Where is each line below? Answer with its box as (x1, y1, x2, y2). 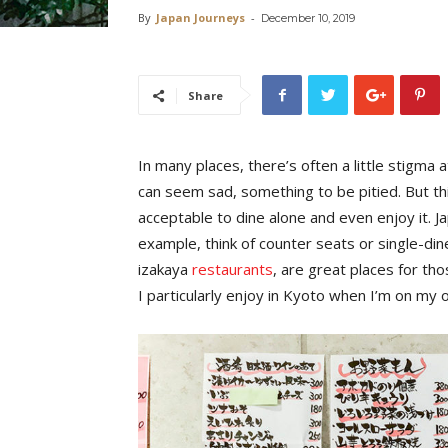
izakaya (138, 259, 192, 279)
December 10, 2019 (261, 11, 355, 25)
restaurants (192, 259, 273, 279)
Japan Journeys (156, 10, 245, 25)
